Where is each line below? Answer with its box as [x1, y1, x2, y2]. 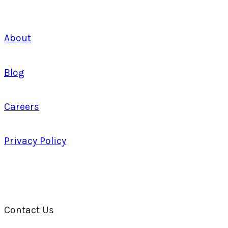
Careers [4, 100, 39, 112]
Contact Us [4, 204, 54, 216]
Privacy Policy [4, 135, 66, 147]
